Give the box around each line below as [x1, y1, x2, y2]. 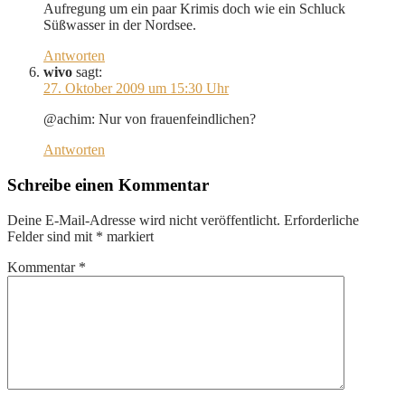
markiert [103, 228, 154, 244]
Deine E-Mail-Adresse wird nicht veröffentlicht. [7, 212, 280, 228]
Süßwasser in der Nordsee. [43, 17, 196, 33]
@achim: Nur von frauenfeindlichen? [43, 111, 256, 127]
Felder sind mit [7, 228, 96, 244]
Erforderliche [284, 212, 359, 228]
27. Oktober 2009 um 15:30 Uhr [43, 80, 229, 97]
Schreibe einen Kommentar [7, 174, 209, 194]
